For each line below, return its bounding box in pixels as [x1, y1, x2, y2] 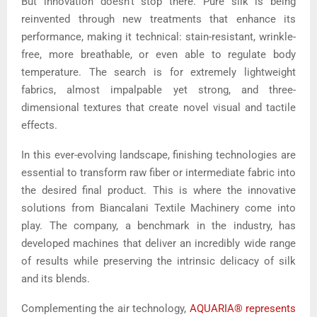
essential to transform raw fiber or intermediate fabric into [21, 166, 296, 180]
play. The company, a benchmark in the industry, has [21, 219, 296, 233]
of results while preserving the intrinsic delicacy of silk [21, 255, 296, 268]
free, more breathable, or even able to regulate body [21, 48, 296, 62]
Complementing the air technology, [21, 302, 190, 316]
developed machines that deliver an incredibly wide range [21, 237, 296, 250]
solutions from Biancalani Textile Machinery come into [21, 202, 296, 215]
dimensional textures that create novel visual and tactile [21, 101, 296, 115]
